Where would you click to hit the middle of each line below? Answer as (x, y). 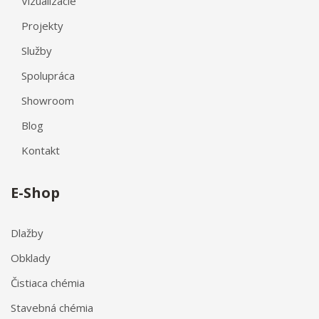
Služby (37, 50)
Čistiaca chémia (48, 282)
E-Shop (35, 192)
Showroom (48, 100)
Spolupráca (48, 75)
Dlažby (27, 232)
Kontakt (41, 150)
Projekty (42, 25)
